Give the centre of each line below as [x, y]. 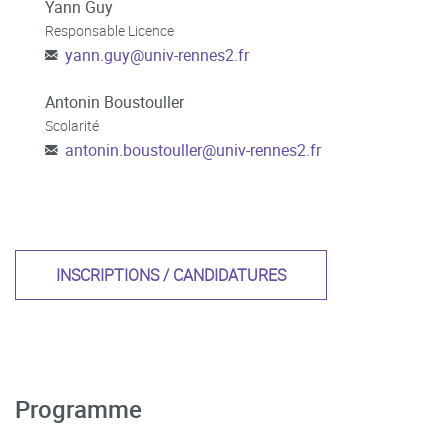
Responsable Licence [109, 30]
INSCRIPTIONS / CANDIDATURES [171, 274]
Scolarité [72, 125]
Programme [78, 408]
